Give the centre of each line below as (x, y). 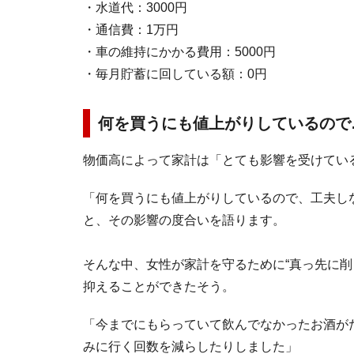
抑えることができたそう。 (159, 286)
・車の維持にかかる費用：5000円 (179, 51)
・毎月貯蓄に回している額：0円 (175, 73)
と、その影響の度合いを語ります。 (184, 220)
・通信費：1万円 (131, 29)
